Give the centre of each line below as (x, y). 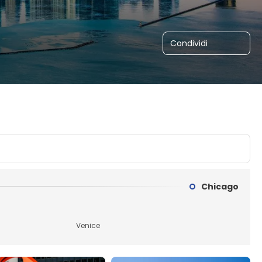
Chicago (220, 186)
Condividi (189, 43)
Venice (88, 225)
